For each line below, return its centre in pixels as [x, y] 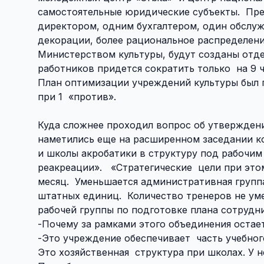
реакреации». [70, 167]
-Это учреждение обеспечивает [114, 238]
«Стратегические [151, 167]
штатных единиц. [81, 195]
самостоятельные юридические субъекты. [139, 11]
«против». [92, 96]
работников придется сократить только [134, 68]
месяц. [55, 181]
